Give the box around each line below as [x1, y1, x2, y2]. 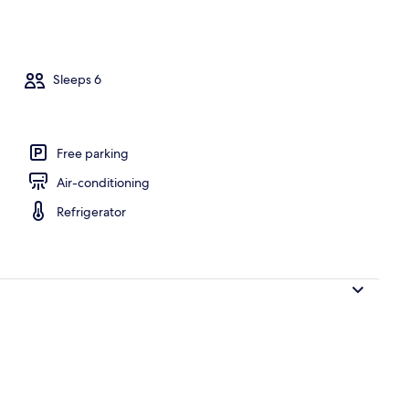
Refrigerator [57, 203, 126, 220]
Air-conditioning [57, 173, 150, 191]
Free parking [57, 144, 129, 162]
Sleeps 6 [53, 71, 101, 89]
